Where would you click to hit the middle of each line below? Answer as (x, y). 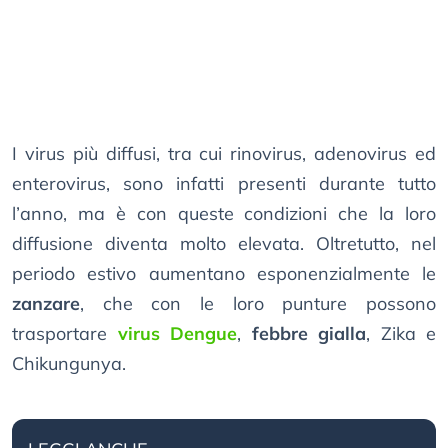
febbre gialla (308, 334)
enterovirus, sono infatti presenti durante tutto (224, 184)
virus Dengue (177, 334)
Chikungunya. (69, 364)
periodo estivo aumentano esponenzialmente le (224, 274)
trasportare (65, 334)
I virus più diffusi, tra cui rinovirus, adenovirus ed (224, 154)
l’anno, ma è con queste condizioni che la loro (224, 214)
